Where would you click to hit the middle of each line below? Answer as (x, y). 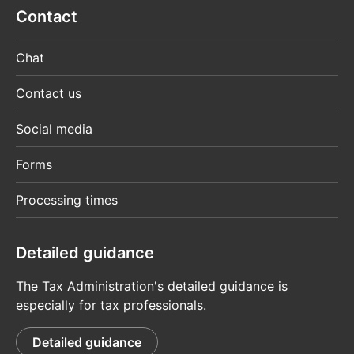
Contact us (49, 94)
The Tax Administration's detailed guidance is (152, 286)
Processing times (67, 200)
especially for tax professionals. (111, 305)
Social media (54, 129)
